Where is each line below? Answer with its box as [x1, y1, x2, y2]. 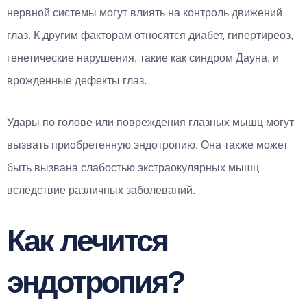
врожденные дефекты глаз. [7, 74, 147, 86]
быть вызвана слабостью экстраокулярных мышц [7, 161, 259, 173]
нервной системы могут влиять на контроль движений [7, 6, 282, 19]
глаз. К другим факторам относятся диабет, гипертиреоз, [7, 29, 293, 41]
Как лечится [7, 223, 167, 258]
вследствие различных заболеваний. [7, 184, 195, 196]
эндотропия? [7, 264, 184, 299]
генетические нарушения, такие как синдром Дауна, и [7, 51, 279, 64]
